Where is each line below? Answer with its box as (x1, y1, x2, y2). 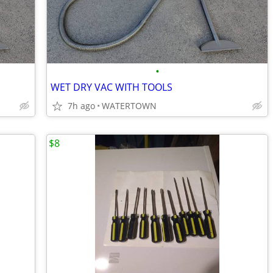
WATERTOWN (102, 100, 157, 112)
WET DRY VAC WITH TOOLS (51, 80, 172, 94)
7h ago (68, 100, 95, 112)
